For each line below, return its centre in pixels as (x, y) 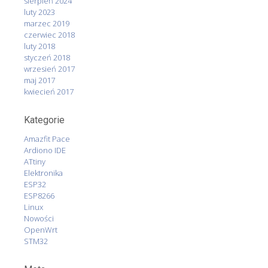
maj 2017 (39, 80)
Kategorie (44, 120)
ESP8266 (39, 195)
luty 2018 (39, 46)
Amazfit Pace (47, 138)
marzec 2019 (47, 23)
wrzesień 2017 (49, 68)
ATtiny (35, 161)
